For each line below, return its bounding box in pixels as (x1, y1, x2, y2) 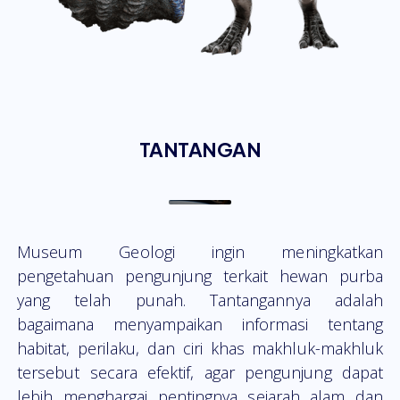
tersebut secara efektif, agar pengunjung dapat (16, 362, 384, 384)
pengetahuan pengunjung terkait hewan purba (16, 265, 384, 287)
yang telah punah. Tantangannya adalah (16, 289, 384, 312)
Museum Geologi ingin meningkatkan (16, 241, 384, 263)
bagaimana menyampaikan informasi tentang (16, 313, 384, 336)
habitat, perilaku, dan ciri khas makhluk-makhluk (16, 337, 384, 360)
